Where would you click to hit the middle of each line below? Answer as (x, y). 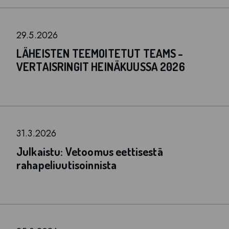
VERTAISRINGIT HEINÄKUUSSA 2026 (101, 66)
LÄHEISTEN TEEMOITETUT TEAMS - (100, 53)
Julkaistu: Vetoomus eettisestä (90, 151)
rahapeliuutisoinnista (67, 165)
